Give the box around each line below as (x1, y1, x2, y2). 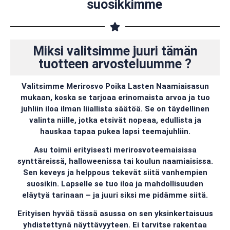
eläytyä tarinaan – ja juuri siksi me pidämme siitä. (22, 190, 208, 200)
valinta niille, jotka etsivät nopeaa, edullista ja (29, 115, 201, 125)
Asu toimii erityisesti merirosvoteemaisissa (33, 145, 197, 155)
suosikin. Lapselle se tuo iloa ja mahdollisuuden (27, 179, 203, 188)
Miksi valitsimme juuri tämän (32, 43, 198, 59)
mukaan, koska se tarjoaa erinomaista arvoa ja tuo (20, 92, 210, 102)
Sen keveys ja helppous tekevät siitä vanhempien (23, 167, 207, 177)
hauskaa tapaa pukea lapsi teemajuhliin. (40, 126, 190, 136)
